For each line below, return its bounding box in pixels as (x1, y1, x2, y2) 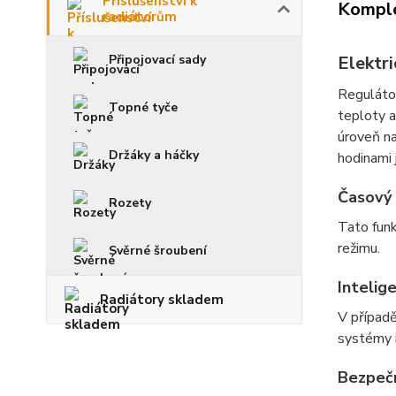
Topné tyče (109, 99, 178, 116)
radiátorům (103, 8, 177, 26)
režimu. (337, 238, 380, 258)
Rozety (109, 194, 151, 211)
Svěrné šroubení (109, 242, 207, 259)
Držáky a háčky (109, 147, 199, 164)
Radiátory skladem (100, 291, 224, 308)
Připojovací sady (109, 51, 206, 68)
